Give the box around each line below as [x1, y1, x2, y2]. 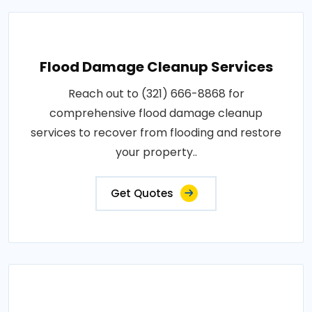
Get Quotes [111, 185, 173, 201]
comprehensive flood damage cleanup [49, 104, 263, 121]
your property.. [115, 143, 197, 160]
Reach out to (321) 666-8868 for [68, 85, 244, 102]
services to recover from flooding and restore [31, 124, 281, 141]
